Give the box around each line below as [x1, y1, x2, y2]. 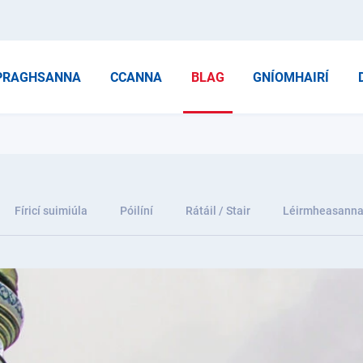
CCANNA [109, 69, 162, 85]
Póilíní [120, 204, 153, 217]
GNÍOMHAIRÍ [253, 69, 330, 85]
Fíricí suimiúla [15, 204, 88, 217]
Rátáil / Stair [186, 204, 250, 217]
